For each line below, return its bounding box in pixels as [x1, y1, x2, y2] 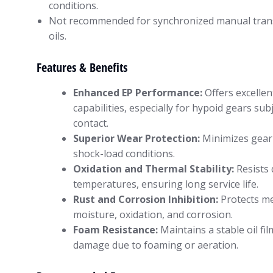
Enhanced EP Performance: [73, 86, 202, 100]
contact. [73, 116, 108, 130]
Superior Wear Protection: [73, 132, 200, 146]
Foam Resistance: [73, 223, 158, 237]
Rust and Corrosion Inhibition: [73, 193, 218, 207]
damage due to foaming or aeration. [73, 238, 238, 252]
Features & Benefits [37, 59, 127, 76]
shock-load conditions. [73, 147, 175, 161]
